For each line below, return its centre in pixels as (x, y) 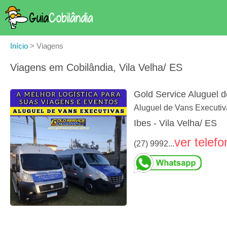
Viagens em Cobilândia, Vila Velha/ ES (96, 67)
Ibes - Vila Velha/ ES (175, 123)
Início (19, 46)
